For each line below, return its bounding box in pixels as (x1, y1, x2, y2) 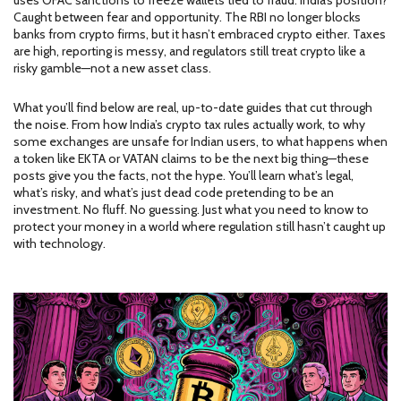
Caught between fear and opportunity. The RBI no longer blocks (13, 9, 361, 25)
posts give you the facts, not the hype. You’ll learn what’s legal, (13, 167, 354, 183)
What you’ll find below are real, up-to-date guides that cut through (13, 99, 372, 115)
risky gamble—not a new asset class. (13, 60, 211, 76)
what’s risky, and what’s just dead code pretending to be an (13, 184, 334, 200)
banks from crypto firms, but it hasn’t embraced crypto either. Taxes (13, 26, 386, 42)
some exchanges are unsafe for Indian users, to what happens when (13, 133, 388, 149)
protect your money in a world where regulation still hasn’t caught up (13, 218, 386, 235)
